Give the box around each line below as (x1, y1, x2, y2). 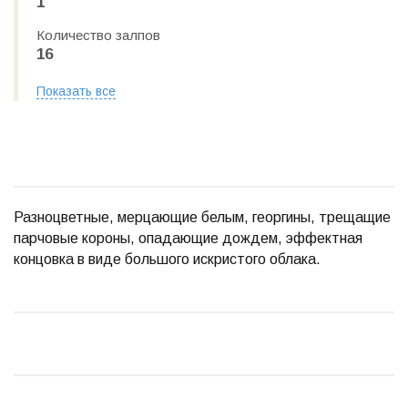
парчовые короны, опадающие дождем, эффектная (14, 230, 362, 246)
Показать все (36, 84, 116, 98)
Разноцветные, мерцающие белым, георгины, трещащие (14, 209, 391, 225)
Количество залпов (36, 27, 160, 43)
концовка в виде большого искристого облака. (14, 251, 321, 267)
